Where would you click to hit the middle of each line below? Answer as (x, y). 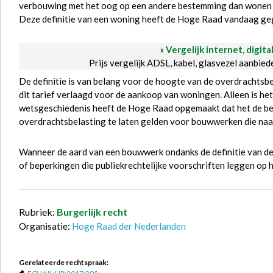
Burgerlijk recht (92, 212)
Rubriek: (38, 212)
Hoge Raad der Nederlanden (129, 226)
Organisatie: (45, 226)
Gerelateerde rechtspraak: (64, 262)
